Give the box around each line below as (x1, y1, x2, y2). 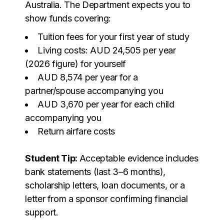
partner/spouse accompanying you (25, 85, 163, 96)
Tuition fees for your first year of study (37, 31, 189, 42)
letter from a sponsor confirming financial (25, 193, 188, 204)
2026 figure (28, 58, 75, 69)
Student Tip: (25, 152, 79, 163)
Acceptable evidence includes (79, 152, 198, 163)
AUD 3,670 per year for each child (37, 98, 174, 109)
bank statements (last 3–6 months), (25, 166, 166, 177)
